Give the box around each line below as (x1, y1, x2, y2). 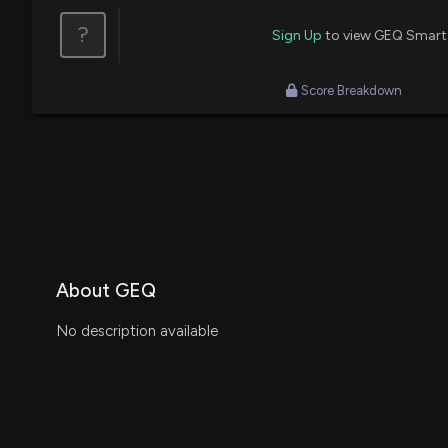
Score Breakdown (301, 82, 402, 98)
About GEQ (56, 278, 156, 302)
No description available (56, 321, 218, 340)
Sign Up (272, 26, 322, 44)
